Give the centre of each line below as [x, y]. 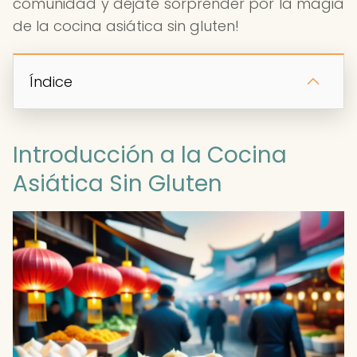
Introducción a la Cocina [150, 155]
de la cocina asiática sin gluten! [126, 26]
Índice [51, 82]
